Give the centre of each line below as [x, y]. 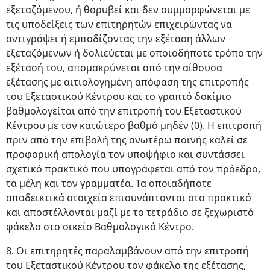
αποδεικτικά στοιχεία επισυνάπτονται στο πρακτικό [129, 198]
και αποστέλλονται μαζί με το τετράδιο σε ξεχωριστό [130, 212]
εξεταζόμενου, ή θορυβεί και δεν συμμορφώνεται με [128, 10]
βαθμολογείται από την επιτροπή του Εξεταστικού [124, 111]
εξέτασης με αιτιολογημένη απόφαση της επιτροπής [127, 82]
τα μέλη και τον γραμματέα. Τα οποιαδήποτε [109, 184]
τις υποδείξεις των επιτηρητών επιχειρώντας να [119, 24]
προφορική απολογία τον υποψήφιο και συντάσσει [125, 155]
